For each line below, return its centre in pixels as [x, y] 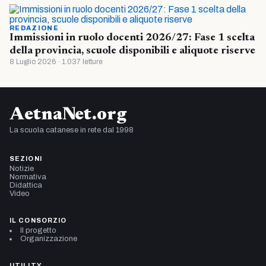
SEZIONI [26, 159]
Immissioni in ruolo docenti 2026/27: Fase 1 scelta [132, 38]
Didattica [26, 186]
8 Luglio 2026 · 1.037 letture [56, 62]
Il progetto [38, 231]
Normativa [28, 177]
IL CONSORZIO [38, 221]
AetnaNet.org [68, 115]
